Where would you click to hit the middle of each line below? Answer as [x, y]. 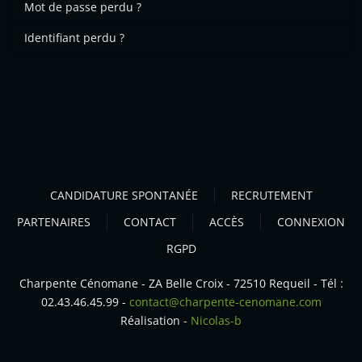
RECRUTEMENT [271, 195]
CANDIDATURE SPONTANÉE [124, 195]
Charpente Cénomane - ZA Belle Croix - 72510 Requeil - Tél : [181, 283]
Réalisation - [156, 320]
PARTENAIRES [54, 222]
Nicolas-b [216, 320]
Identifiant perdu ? [74, 38]
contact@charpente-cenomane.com [225, 302]
